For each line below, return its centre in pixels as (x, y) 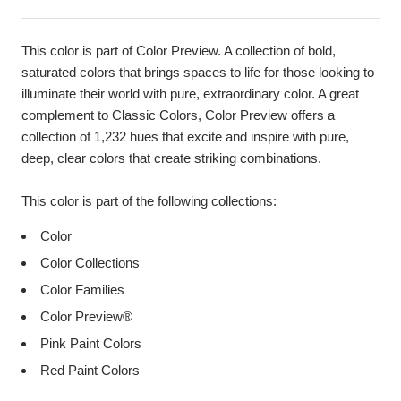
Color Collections (90, 262)
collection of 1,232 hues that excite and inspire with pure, (185, 136)
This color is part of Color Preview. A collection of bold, (179, 50)
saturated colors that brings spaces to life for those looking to (198, 72)
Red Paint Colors (90, 370)
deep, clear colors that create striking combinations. (171, 158)
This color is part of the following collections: (149, 200)
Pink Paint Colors (91, 343)
